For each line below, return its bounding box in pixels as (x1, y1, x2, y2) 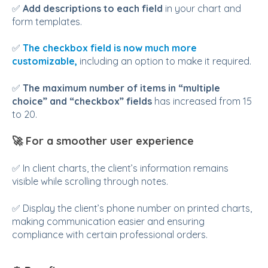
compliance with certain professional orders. (12, 228, 208, 240)
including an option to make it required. (80, 55, 251, 68)
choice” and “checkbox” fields (12, 95, 152, 107)
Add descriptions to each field (23, 2, 163, 14)
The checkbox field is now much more (23, 42, 197, 54)
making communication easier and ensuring (12, 215, 205, 227)
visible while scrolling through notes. (12, 175, 168, 188)
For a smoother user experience (23, 133, 194, 148)
